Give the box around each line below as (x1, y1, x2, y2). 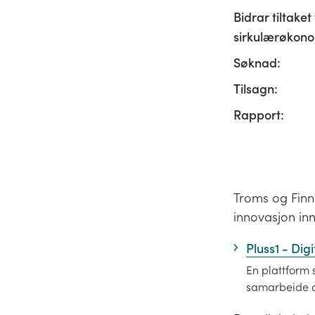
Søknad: (233, 54, 281, 71)
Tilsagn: (233, 80, 278, 97)
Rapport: (233, 106, 284, 123)
